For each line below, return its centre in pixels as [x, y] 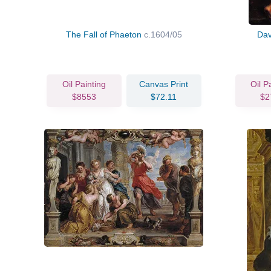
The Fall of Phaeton [105, 34]
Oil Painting [84, 84]
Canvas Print [164, 84]
